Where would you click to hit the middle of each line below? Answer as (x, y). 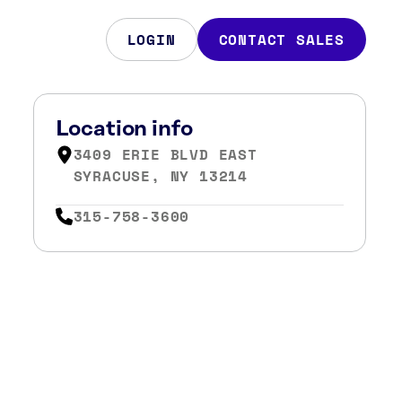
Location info (124, 129)
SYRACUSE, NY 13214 (160, 176)
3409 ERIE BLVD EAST (165, 154)
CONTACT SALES (281, 39)
